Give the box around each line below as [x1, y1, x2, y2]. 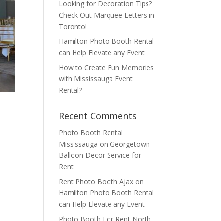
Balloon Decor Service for [59, 150, 142, 160]
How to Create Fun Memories [59, 63, 154, 72]
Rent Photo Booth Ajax [59, 177, 134, 186]
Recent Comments [59, 110, 137, 122]
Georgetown [110, 139, 150, 148]
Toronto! [59, 22, 87, 31]
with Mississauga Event [59, 74, 133, 83]
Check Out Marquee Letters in [59, 10, 155, 20]
